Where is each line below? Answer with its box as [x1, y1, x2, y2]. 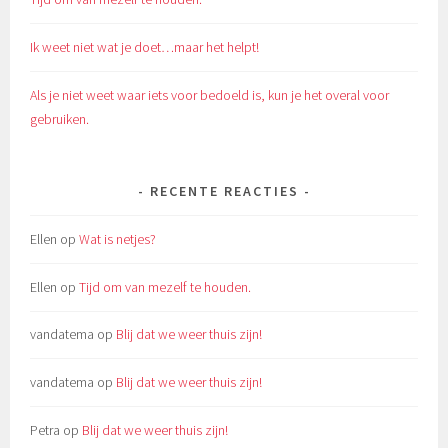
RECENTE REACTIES [149, 181, 299, 200]
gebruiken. [30, 109, 90, 128]
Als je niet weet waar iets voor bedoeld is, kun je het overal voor [30, 85, 390, 104]
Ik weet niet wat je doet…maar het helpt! [30, 37, 260, 56]
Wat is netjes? [79, 229, 157, 248]
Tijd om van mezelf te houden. [79, 277, 252, 296]
